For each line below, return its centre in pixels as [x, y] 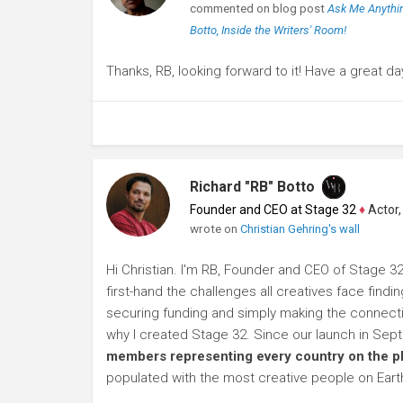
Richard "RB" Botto [252, 187]
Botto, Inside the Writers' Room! [268, 30]
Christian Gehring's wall [300, 229]
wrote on [215, 228]
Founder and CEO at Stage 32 [273, 210]
